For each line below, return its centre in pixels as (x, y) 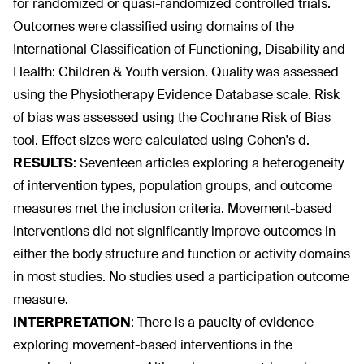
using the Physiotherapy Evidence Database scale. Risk (176, 95)
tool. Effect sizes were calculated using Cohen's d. (161, 140)
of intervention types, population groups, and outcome (173, 186)
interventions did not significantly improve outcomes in (174, 231)
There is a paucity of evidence (225, 322)
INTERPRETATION (72, 322)
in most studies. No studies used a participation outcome (181, 277)
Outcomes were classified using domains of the (154, 26)
